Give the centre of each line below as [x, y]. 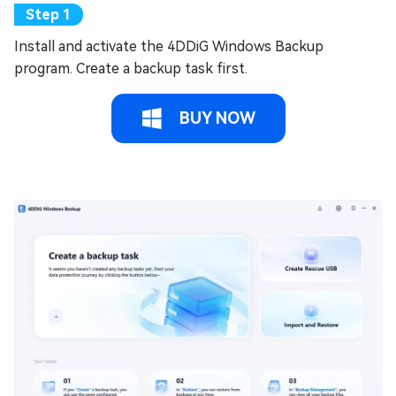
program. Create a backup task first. [131, 69]
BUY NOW [215, 118]
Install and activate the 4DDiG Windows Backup [169, 47]
